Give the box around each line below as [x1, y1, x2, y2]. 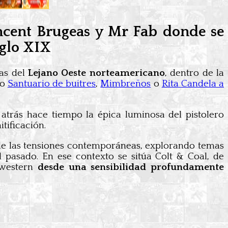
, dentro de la [164, 67, 224, 78]
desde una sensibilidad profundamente [38, 161, 224, 173]
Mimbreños [100, 78, 151, 89]
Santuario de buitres [7, 78, 96, 89]
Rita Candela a [161, 78, 224, 89]
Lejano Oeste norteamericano [28, 67, 165, 78]
